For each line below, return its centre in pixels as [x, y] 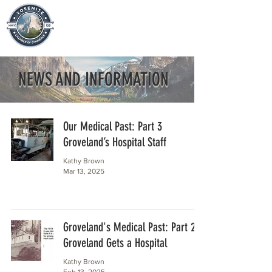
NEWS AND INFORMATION [93, 80]
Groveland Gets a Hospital [115, 243]
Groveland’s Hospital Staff [115, 142]
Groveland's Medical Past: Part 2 [129, 227]
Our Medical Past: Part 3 [113, 126]
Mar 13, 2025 [84, 171]
